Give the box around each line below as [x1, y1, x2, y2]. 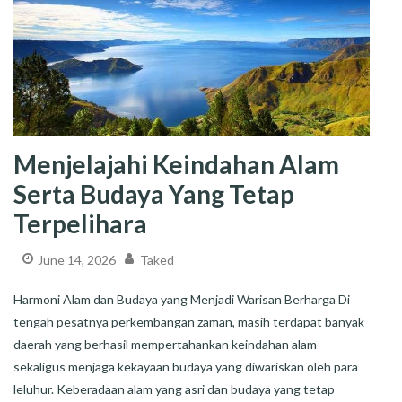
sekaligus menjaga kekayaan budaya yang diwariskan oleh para [13, 358, 358, 374]
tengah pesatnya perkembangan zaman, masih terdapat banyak [13, 313, 364, 329]
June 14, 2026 [38, 252, 116, 268]
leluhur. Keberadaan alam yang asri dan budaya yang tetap [13, 380, 335, 397]
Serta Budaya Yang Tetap [13, 179, 294, 210]
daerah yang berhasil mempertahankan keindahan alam [13, 336, 317, 352]
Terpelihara [13, 208, 147, 240]
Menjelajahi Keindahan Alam [13, 149, 339, 180]
